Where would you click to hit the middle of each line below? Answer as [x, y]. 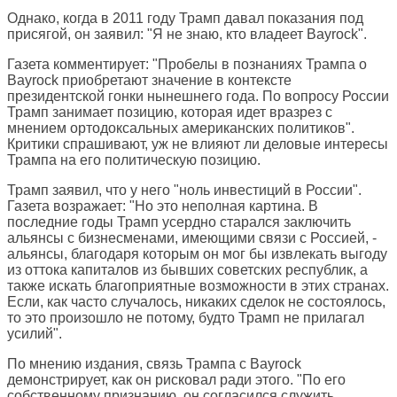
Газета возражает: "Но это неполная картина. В [163, 206]
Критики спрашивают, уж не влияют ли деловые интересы [198, 144]
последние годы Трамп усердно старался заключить [179, 222]
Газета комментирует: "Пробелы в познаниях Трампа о [187, 65]
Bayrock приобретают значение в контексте [149, 81]
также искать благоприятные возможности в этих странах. [198, 286]
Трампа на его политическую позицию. [134, 160]
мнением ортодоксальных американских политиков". [181, 128]
